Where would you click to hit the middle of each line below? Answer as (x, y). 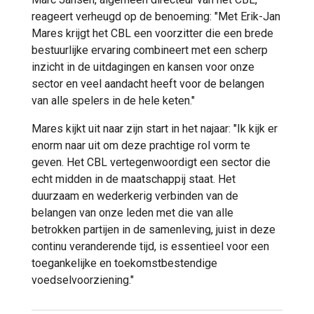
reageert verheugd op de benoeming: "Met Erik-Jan (156, 16)
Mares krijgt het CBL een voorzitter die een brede (152, 33)
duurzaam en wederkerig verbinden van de (135, 196)
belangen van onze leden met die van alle (132, 212)
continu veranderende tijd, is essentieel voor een (150, 246)
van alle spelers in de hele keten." (113, 100)
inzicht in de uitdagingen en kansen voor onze (143, 67)
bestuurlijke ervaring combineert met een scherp (150, 50)
